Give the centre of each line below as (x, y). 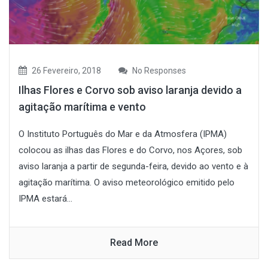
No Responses (158, 70)
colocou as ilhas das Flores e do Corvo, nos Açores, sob (130, 150)
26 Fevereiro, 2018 (66, 70)
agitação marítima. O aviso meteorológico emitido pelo (127, 182)
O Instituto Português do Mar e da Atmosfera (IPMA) (123, 134)
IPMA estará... (45, 198)
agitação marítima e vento (82, 106)
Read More (134, 242)
